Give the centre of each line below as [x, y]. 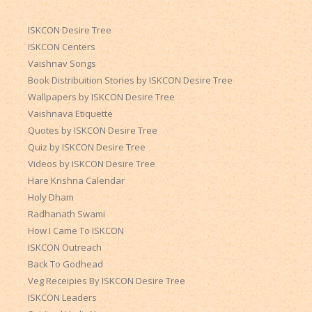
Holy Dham [50, 197]
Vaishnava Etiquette [70, 113]
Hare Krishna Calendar [76, 180]
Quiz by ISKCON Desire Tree [86, 147]
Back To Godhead [65, 264]
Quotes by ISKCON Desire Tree [92, 130]
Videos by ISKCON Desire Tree [91, 163]
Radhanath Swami [66, 213]
